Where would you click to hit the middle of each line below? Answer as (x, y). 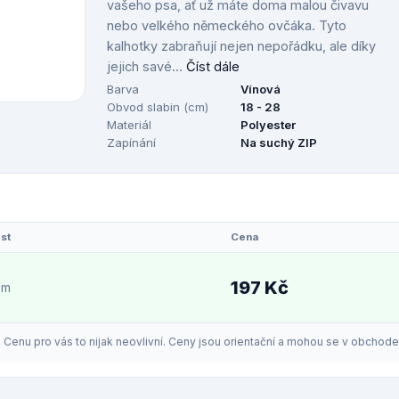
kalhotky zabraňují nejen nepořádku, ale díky (241, 46)
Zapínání (131, 142)
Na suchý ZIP (279, 142)
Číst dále (213, 66)
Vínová (261, 89)
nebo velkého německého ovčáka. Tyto (227, 25)
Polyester (268, 125)
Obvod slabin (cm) (158, 107)
